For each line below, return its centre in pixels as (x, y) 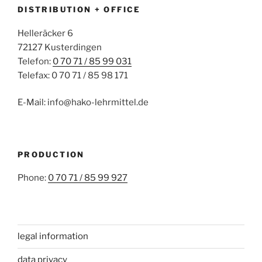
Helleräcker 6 (45, 33)
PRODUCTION (51, 154)
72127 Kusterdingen (60, 47)
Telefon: (35, 61)
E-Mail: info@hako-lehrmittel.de (83, 103)
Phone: (33, 178)
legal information (53, 237)
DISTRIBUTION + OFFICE (79, 10)
